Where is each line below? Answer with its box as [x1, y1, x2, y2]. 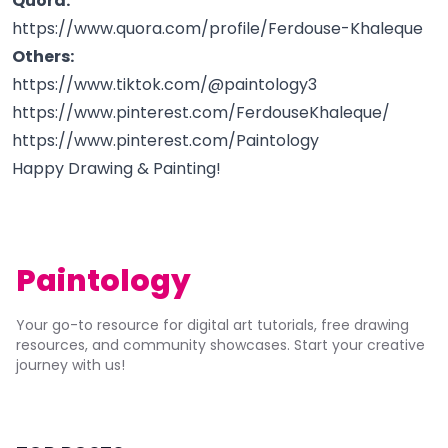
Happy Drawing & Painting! [12, 156, 221, 180]
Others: [12, 44, 74, 68]
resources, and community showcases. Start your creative [16, 334, 425, 355]
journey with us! [16, 354, 125, 375]
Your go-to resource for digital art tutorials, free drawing [16, 314, 409, 335]
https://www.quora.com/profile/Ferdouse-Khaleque [12, 16, 423, 40]
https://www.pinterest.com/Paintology [12, 128, 319, 152]
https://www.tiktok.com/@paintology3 [12, 72, 317, 96]
